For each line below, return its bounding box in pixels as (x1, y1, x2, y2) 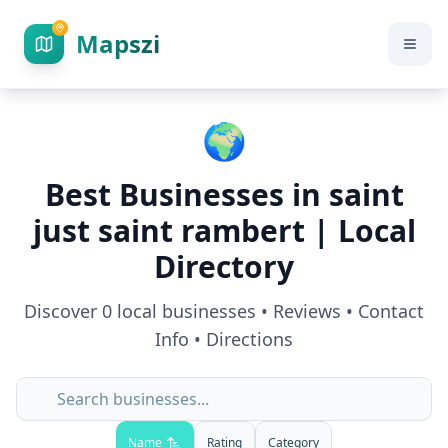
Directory (154, 246, 294, 287)
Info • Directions (155, 327, 293, 351)
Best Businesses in (44, 174, 329, 215)
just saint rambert (32, 210, 305, 251)
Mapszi (76, 27, 160, 60)
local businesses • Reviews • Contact (112, 299, 424, 323)
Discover (24, 299, 102, 323)
